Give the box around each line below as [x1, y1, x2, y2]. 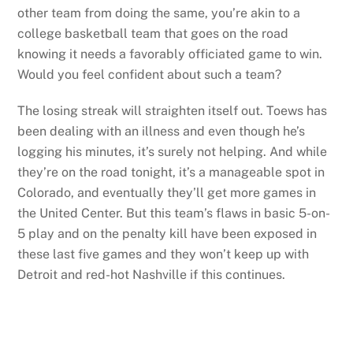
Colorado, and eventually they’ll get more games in [17, 185, 317, 201]
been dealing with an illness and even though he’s [17, 124, 306, 139]
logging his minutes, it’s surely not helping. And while [17, 144, 328, 160]
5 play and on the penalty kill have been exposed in [17, 226, 318, 242]
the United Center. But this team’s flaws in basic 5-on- [17, 206, 331, 221]
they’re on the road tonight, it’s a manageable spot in [17, 165, 325, 180]
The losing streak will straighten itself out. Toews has [17, 103, 328, 119]
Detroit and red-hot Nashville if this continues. [17, 267, 286, 283]
